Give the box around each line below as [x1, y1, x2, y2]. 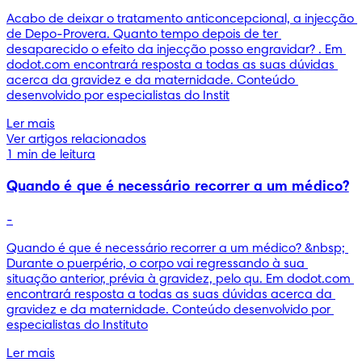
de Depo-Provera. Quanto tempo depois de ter [6, 27, 278, 41]
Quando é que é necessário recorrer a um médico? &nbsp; [6, 242, 345, 255]
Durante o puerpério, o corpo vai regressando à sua [6, 257, 305, 271]
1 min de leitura [6, 148, 95, 162]
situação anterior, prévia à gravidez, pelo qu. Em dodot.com [6, 272, 351, 286]
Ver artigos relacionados [6, 133, 146, 146]
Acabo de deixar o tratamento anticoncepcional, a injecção [6, 12, 354, 26]
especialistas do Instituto [6, 318, 148, 332]
